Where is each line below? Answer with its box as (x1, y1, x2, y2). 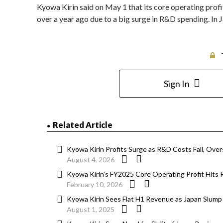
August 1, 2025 (67, 205, 114, 214)
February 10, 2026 (67, 180, 122, 189)
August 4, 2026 (67, 155, 114, 164)
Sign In (163, 78, 190, 90)
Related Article (53, 120, 112, 130)
